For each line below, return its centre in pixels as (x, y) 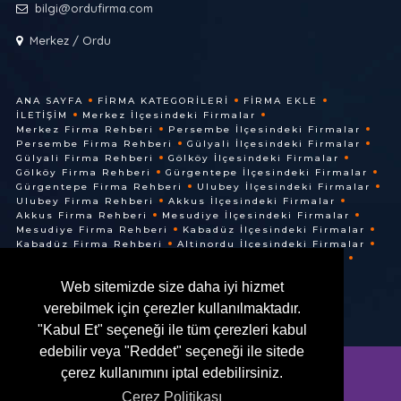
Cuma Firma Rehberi (80, 286)
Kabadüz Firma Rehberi (89, 243)
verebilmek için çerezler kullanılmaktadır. (172, 309)
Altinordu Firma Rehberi (92, 258)
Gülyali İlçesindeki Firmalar (273, 143)
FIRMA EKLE (280, 100)
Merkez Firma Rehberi (85, 129)
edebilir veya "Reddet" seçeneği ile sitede (172, 352)
